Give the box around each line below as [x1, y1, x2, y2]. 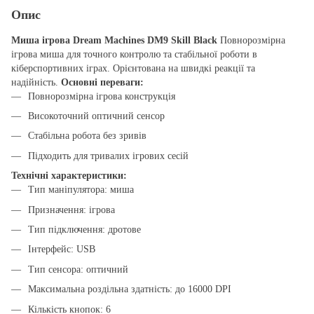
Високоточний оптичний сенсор [28, 110, 165, 121]
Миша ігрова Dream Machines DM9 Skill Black [11, 34, 217, 46]
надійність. [11, 76, 61, 88]
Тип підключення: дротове [28, 224, 141, 235]
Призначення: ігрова [28, 204, 115, 215]
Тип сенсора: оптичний [28, 264, 128, 275]
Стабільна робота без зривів [28, 130, 146, 142]
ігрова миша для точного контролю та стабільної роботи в [11, 48, 257, 60]
